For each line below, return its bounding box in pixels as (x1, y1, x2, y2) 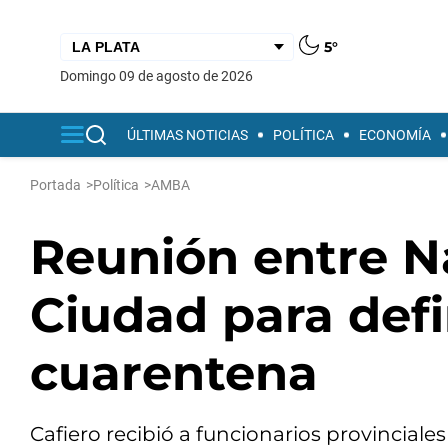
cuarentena (30, 344, 318, 402)
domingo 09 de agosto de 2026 (69, 67, 253, 84)
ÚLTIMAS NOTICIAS (127, 127, 248, 143)
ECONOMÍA (359, 127, 431, 143)
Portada (30, 177, 81, 193)
